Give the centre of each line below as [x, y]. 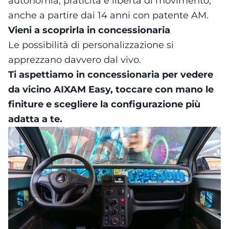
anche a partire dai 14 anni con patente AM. [108, 15]
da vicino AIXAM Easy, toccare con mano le [111, 89]
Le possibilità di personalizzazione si [91, 45]
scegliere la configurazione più [127, 104]
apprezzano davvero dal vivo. [75, 60]
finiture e [31, 104]
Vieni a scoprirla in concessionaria [89, 30]
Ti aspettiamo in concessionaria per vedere [111, 74]
